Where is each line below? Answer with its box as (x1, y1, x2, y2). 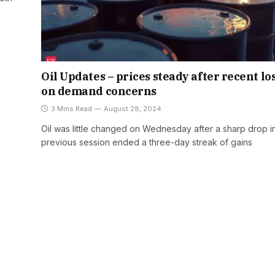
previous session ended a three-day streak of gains (41, 136, 252, 147)
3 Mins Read (51, 104, 92, 113)
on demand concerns (41, 83, 157, 98)
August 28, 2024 (104, 104, 161, 113)
